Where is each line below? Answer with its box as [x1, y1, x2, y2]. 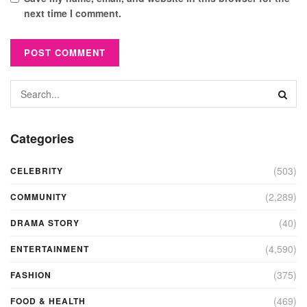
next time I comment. [24, 5, 121, 20]
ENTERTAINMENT [10, 242, 89, 255]
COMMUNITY [10, 190, 67, 203]
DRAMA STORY [10, 216, 79, 229]
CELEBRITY [10, 164, 63, 177]
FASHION [10, 268, 51, 281]
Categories [10, 129, 74, 147]
